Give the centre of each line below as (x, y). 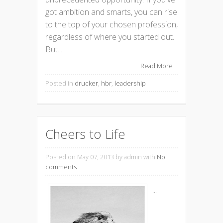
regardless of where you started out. (111, 37)
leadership (130, 83)
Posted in (60, 83)
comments (61, 167)
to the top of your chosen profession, (111, 25)
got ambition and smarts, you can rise (111, 12)
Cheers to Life (85, 134)
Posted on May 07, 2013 (80, 157)
